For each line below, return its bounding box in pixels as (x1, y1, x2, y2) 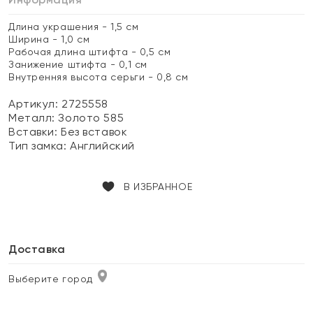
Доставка (8, 242, 66, 256)
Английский (70, 139, 135, 152)
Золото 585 (58, 111, 124, 124)
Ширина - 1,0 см (8, 34, 90, 45)
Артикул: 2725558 (8, 97, 108, 110)
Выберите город (8, 273, 93, 284)
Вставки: (8, 125, 61, 138)
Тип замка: (8, 139, 71, 152)
